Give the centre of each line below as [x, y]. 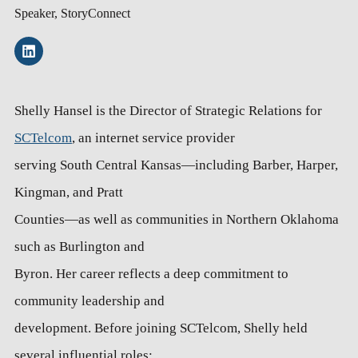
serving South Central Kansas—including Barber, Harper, [176, 165]
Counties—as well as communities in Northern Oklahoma [176, 220]
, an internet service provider [153, 138]
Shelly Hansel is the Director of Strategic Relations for [168, 111]
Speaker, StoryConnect [72, 14]
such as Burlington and [79, 247]
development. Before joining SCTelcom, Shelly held [161, 328]
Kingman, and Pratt [68, 193]
